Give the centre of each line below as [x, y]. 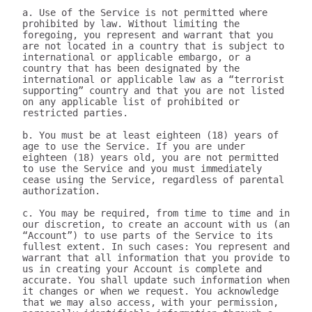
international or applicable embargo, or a [136, 57]
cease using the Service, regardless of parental [153, 180]
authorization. [61, 191]
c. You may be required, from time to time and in [156, 213]
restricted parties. [75, 113]
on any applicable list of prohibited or [131, 102]
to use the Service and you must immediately [142, 169]
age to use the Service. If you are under [134, 146]
